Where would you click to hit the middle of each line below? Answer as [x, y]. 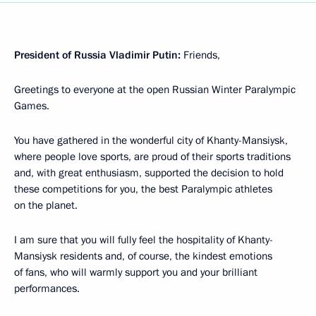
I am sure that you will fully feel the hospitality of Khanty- [144, 240]
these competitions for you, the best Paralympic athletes [143, 189]
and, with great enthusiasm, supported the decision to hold [149, 173]
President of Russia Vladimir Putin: [97, 55]
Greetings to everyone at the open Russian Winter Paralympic [155, 90]
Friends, [200, 55]
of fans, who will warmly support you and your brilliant [136, 272]
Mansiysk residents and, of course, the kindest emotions [143, 256]
